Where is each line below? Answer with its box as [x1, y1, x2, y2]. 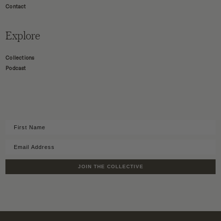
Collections [5, 54, 35, 61]
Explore [5, 27, 40, 43]
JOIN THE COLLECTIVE [77, 163, 144, 169]
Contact [5, 3, 26, 10]
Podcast [5, 65, 26, 72]
